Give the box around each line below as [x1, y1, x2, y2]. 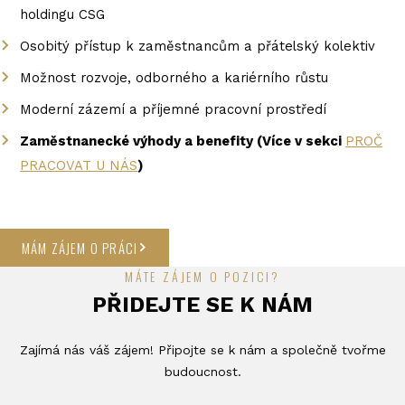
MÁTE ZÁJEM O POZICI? [125, 266, 280, 286]
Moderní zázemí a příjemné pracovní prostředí [20, 100, 327, 118]
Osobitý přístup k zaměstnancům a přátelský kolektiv [20, 37, 376, 54]
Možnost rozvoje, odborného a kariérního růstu [20, 69, 329, 86]
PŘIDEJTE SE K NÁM [92, 291, 313, 317]
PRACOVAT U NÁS [20, 156, 138, 174]
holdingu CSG [20, 5, 106, 23]
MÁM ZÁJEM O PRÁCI [22, 237, 138, 258]
